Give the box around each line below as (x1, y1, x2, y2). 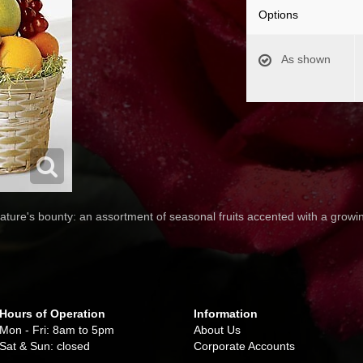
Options (258, 8, 298, 21)
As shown (280, 53, 331, 66)
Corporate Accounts (194, 340, 295, 352)
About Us (194, 323, 241, 336)
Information (194, 307, 258, 320)
